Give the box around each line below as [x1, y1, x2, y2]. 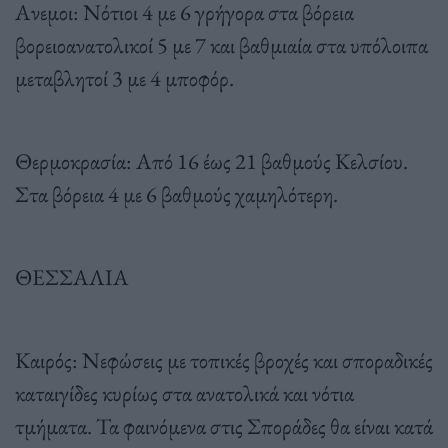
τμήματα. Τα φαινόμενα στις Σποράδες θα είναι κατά [15, 410, 433, 441]
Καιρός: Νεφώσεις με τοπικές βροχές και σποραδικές [15, 344, 433, 375]
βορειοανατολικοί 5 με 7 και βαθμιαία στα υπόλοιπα [15, 29, 428, 60]
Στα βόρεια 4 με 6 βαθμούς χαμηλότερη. [15, 178, 338, 209]
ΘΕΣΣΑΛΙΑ [15, 261, 129, 292]
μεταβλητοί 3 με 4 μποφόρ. [15, 62, 234, 93]
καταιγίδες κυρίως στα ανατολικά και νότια [15, 377, 354, 408]
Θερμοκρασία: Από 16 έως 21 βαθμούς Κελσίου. [15, 145, 408, 176]
